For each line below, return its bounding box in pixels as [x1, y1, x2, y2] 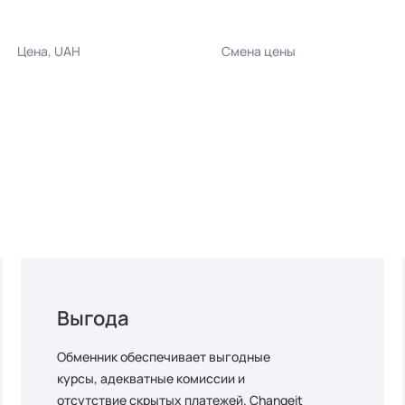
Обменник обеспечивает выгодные [57, 348, 271, 365]
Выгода [57, 305, 130, 332]
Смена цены [221, 42, 296, 60]
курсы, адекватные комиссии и [57, 370, 246, 387]
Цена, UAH [17, 42, 80, 60]
